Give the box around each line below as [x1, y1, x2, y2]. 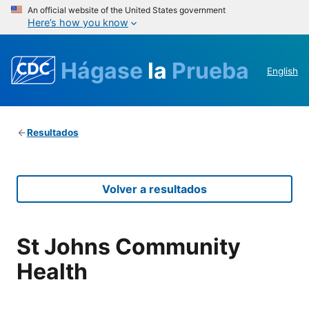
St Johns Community [17, 232, 241, 260]
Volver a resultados [102, 182, 207, 197]
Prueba [172, 57, 249, 84]
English [267, 66, 298, 77]
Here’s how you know [28, 17, 128, 28]
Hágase [61, 57, 148, 84]
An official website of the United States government [28, 5, 226, 15]
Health [17, 257, 88, 285]
